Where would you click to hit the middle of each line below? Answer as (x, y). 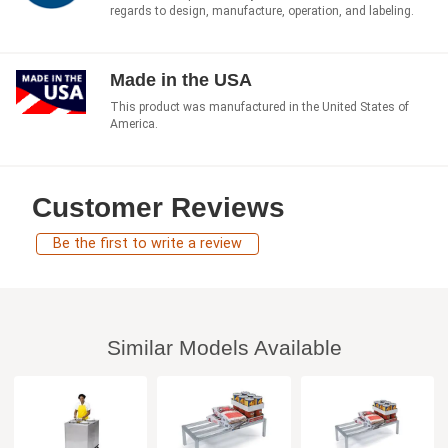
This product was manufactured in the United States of (259, 106)
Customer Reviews (158, 207)
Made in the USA (181, 79)
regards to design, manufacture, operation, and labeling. (262, 10)
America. (134, 123)
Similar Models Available (224, 347)
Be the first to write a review (147, 243)
